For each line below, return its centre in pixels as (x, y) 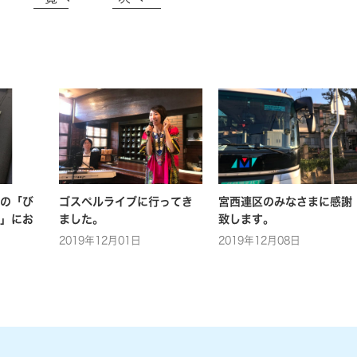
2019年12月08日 (259, 240)
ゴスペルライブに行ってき (126, 201)
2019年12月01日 (100, 240)
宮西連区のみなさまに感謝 (285, 201)
